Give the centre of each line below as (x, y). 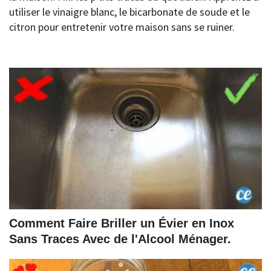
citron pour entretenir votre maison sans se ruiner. (122, 27)
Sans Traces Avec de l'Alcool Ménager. (120, 239)
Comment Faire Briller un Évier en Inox (122, 223)
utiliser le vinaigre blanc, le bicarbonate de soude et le (129, 12)
